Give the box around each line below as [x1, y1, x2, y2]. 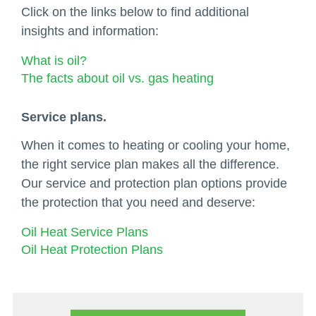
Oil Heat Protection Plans [21, 243, 163, 257]
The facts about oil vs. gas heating [21, 71, 214, 86]
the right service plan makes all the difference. [21, 157, 279, 172]
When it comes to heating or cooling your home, [21, 138, 290, 153]
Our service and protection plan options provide [21, 176, 287, 191]
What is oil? [21, 54, 87, 68]
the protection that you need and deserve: [21, 195, 255, 210]
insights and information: [21, 24, 159, 39]
